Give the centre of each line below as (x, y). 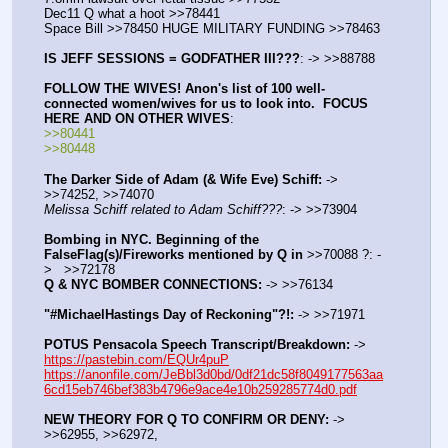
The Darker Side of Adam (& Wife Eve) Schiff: (183, 179)
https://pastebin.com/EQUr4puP (136, 360)
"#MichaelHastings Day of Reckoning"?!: (169, 314)
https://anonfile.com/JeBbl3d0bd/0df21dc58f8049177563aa (213, 375)
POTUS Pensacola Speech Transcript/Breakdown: (197, 345)
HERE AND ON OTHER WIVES (137, 119)
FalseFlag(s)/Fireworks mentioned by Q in (173, 254)
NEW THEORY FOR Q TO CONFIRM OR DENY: (186, 420)
